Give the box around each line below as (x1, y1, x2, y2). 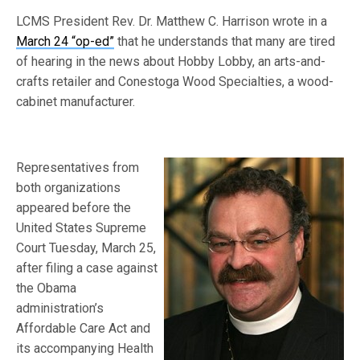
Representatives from (16, 160, 140, 175)
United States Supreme (16, 220, 147, 235)
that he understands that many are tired (114, 34, 336, 49)
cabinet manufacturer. (16, 94, 136, 109)
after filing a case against (16, 260, 158, 276)
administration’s (16, 301, 104, 316)
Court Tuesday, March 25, (16, 240, 157, 256)
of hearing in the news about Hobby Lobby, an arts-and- (16, 54, 326, 69)
